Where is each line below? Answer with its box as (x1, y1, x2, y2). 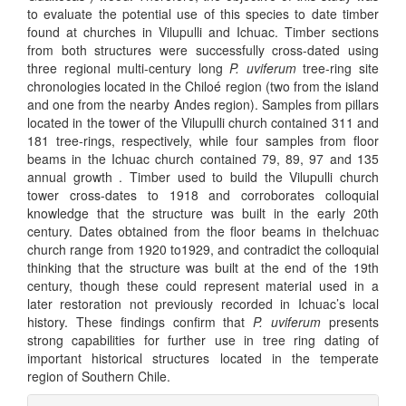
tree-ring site (295, 58, 380, 77)
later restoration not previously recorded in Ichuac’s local (27, 294, 379, 313)
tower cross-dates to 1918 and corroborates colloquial (27, 185, 379, 204)
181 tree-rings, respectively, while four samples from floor (27, 130, 379, 150)
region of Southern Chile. (27, 366, 170, 385)
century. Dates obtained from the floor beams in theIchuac (27, 221, 379, 240)
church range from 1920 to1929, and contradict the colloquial (27, 239, 379, 258)
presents (321, 312, 380, 331)
